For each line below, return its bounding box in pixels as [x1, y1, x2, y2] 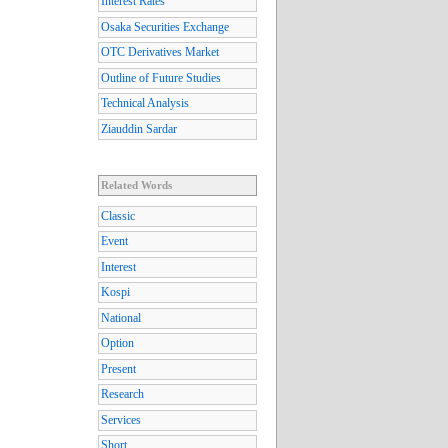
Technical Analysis [101, 96, 189, 111]
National [101, 310, 141, 325]
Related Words [101, 178, 172, 191]
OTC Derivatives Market [101, 45, 219, 60]
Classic [101, 208, 135, 223]
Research [101, 387, 144, 402]
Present [101, 361, 136, 376]
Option [101, 336, 134, 351]
